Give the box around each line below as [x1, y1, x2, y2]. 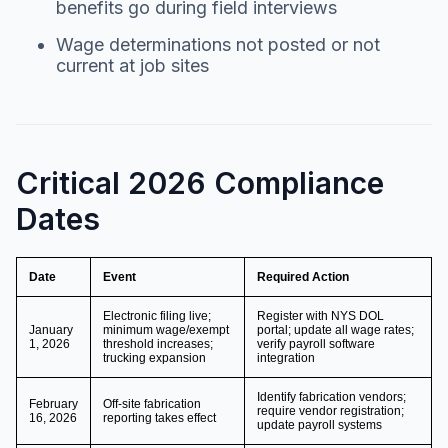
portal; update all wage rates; [257, 322, 414, 337]
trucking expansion [103, 350, 206, 365]
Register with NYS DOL [257, 308, 384, 323]
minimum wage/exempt [103, 322, 229, 337]
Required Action [257, 269, 349, 284]
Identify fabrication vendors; [257, 389, 406, 404]
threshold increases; [103, 336, 213, 351]
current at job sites [56, 54, 209, 76]
